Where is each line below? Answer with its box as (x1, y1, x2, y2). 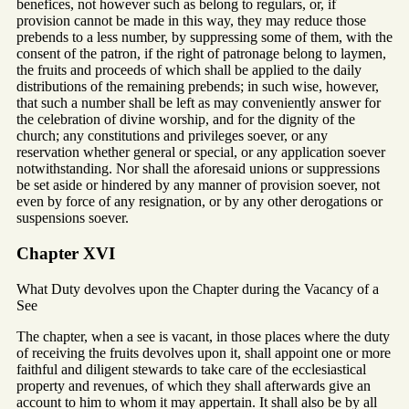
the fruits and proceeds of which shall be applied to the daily (16, 62, 362, 79)
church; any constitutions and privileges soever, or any (16, 128, 328, 144)
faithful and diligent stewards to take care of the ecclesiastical (16, 361, 366, 377)
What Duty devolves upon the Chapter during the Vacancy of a (16, 280, 379, 297)
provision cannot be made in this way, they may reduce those (16, 13, 366, 29)
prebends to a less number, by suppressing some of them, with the (16, 29, 393, 46)
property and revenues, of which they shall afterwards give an (16, 377, 371, 393)
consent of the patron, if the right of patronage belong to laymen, (16, 46, 386, 62)
